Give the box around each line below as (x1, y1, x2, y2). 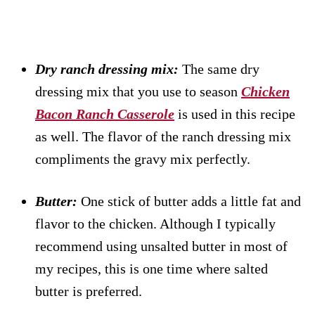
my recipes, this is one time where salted (35, 260, 268, 276)
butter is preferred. (35, 283, 142, 299)
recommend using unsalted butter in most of (35, 238, 288, 254)
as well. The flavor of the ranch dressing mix (35, 128, 291, 144)
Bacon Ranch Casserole (35, 105, 174, 122)
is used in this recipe (174, 105, 295, 122)
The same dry (179, 60, 259, 77)
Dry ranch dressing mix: (35, 60, 179, 77)
